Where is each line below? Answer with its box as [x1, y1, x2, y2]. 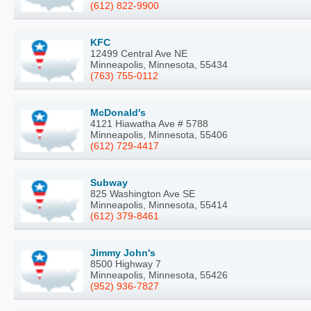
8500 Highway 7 [90, 258, 161, 269]
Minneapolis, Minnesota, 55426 [90, 269, 228, 280]
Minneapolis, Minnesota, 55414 [90, 199, 228, 210]
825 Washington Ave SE [90, 187, 195, 199]
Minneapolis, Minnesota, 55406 [90, 128, 228, 140]
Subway [90, 176, 128, 188]
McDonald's [90, 106, 146, 118]
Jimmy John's [90, 246, 155, 258]
